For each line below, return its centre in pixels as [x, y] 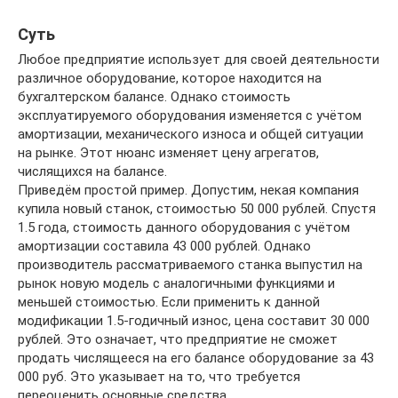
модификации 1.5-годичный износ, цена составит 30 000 [194, 321]
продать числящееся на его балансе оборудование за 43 [196, 358]
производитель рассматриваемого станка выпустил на [190, 265]
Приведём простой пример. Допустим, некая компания [188, 190]
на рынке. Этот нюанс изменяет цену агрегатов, [168, 153]
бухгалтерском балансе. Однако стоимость [154, 97]
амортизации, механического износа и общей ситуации [191, 134]
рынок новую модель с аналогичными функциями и [176, 283]
